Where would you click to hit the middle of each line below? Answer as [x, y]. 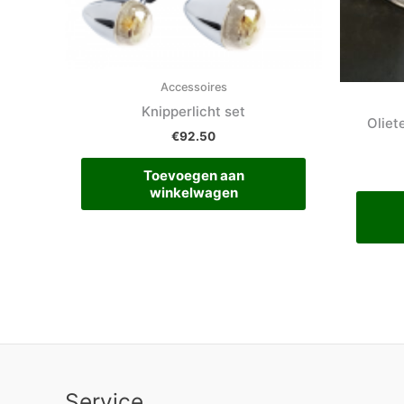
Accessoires [193, 87]
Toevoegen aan [193, 175]
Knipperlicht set [193, 111]
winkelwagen [193, 192]
